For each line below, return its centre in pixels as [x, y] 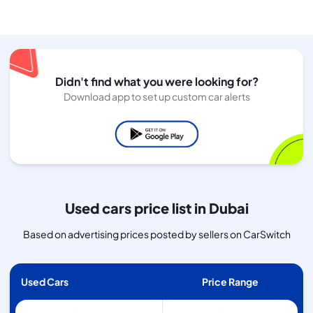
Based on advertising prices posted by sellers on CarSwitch [156, 234]
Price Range [230, 282]
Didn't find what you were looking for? [156, 82]
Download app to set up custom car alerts [156, 97]
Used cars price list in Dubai [156, 208]
